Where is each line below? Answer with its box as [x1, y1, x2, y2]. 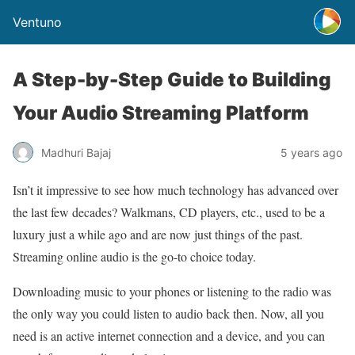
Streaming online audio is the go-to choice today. [13, 248, 256, 265]
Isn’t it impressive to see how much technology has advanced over [13, 181, 338, 198]
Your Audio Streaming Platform [13, 101, 309, 124]
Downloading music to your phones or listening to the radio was [13, 283, 331, 300]
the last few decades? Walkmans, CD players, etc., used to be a [13, 204, 325, 220]
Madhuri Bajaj [41, 145, 111, 159]
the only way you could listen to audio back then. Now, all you [13, 305, 324, 322]
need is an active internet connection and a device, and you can [13, 327, 325, 344]
